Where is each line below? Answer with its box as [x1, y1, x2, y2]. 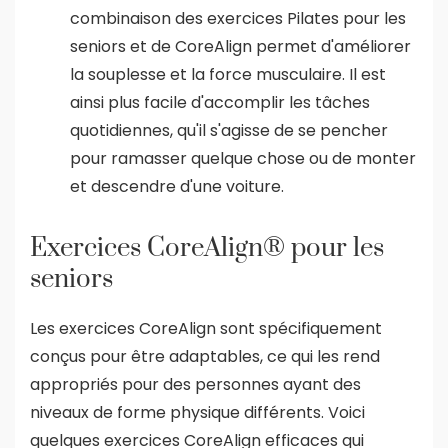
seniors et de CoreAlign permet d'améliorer [70, 34, 411, 58]
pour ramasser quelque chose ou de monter [70, 146, 416, 170]
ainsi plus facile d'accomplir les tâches [70, 90, 370, 114]
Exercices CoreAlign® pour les [30, 231, 384, 265]
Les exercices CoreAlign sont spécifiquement [30, 316, 382, 340]
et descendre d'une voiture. [70, 174, 284, 198]
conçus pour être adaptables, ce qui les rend [30, 344, 380, 368]
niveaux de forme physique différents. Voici [30, 400, 365, 424]
